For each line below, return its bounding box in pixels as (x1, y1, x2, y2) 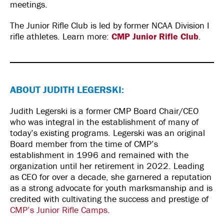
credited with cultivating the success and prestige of (10, 193, 208, 204)
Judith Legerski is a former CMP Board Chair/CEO (10, 105, 198, 116)
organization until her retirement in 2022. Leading (10, 160, 204, 171)
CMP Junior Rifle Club (111, 30, 198, 42)
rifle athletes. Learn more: (10, 30, 111, 42)
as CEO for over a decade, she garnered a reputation (10, 171, 211, 182)
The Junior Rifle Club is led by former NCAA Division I (10, 19, 209, 31)
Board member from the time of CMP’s (10, 138, 158, 149)
